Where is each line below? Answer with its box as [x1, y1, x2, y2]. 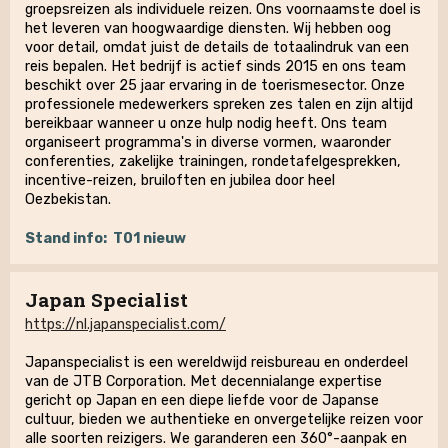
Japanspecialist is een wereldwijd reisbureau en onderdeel [25, 354, 408, 371]
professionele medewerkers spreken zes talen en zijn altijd [25, 96, 413, 113]
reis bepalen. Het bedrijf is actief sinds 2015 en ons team [25, 58, 406, 75]
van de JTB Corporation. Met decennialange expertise [25, 373, 382, 390]
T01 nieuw [113, 230, 186, 247]
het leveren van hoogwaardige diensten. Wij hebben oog [25, 20, 391, 37]
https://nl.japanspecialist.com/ [25, 316, 226, 333]
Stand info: [25, 230, 107, 247]
